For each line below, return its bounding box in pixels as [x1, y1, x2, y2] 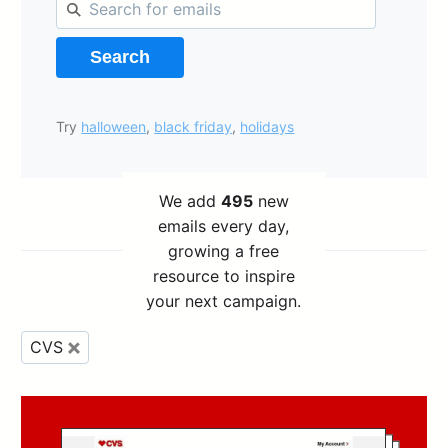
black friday [154, 118, 233, 136]
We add [158, 190, 221, 211]
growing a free [168, 240, 280, 261]
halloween [81, 118, 147, 136]
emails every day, [158, 215, 290, 236]
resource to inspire [152, 265, 295, 286]
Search [90, 47, 151, 68]
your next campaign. [146, 290, 302, 311]
